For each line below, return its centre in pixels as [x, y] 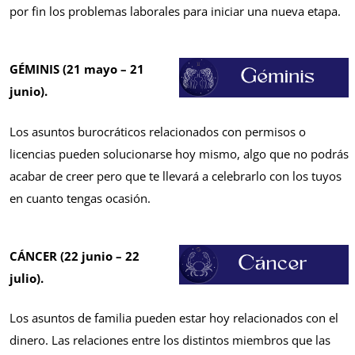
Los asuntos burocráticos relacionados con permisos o [158, 131]
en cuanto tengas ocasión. [82, 198]
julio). [28, 278]
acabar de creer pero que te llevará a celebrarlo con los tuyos [176, 176]
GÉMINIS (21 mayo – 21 [77, 69]
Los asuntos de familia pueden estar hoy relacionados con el [174, 318]
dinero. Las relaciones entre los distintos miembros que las [170, 340]
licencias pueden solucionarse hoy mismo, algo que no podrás [179, 153]
